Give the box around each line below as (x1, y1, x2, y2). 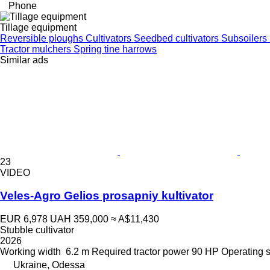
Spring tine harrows (74, 43, 157, 54)
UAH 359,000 (50, 214, 108, 225)
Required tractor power (92, 246, 189, 257)
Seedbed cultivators (134, 33, 221, 43)
